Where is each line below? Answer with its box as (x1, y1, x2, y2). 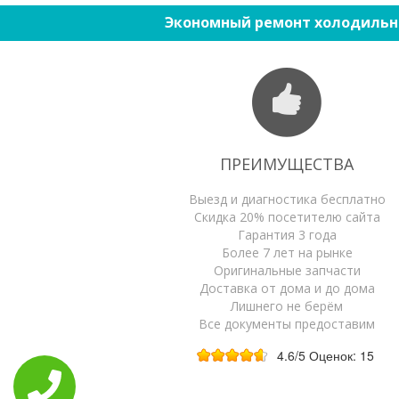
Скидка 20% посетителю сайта (193, 208, 380, 225)
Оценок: (309, 346, 360, 364)
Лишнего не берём (231, 297, 343, 314)
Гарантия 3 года (237, 226, 337, 243)
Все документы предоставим (199, 315, 375, 332)
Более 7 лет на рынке (221, 244, 353, 261)
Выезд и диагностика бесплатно (188, 191, 386, 208)
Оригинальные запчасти (213, 262, 361, 279)
